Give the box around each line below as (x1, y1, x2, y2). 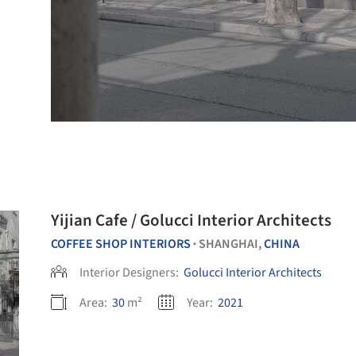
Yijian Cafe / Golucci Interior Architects (51, 208, 331, 232)
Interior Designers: (79, 264, 181, 281)
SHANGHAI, (199, 235, 264, 253)
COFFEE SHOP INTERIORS (51, 235, 191, 253)
